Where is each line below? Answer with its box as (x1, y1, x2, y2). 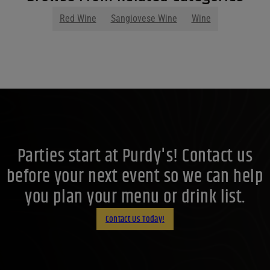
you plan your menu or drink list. (25, 184, 245, 212)
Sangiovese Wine (110, 13, 177, 25)
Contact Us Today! (105, 212, 165, 226)
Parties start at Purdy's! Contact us (17, 143, 253, 171)
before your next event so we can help (6, 163, 264, 191)
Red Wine (59, 13, 96, 25)
